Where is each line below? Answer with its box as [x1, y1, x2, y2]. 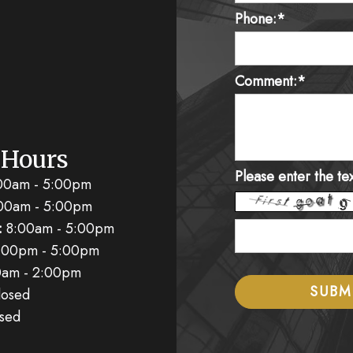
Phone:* [234, 8, 285, 29]
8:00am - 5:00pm [2, 217, 114, 239]
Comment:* [234, 70, 306, 91]
